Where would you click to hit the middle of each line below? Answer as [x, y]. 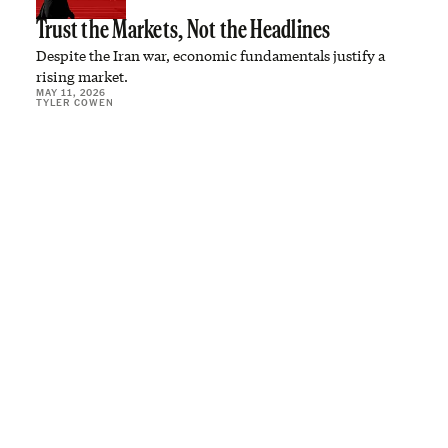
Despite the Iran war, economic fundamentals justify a [210, 55]
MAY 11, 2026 [71, 92]
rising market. [82, 76]
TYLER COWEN [75, 102]
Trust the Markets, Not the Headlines [183, 31]
